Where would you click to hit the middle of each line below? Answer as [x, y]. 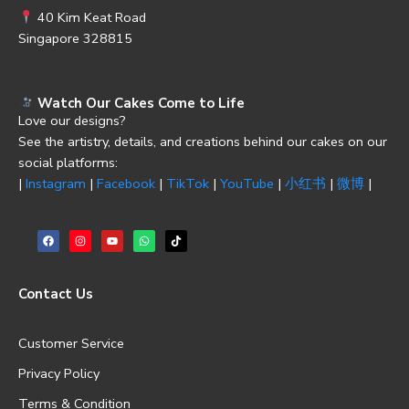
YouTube [247, 183]
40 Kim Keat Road [89, 18]
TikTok [188, 183]
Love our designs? [72, 120]
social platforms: [68, 162]
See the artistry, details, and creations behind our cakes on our [203, 141]
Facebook [126, 183]
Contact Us [56, 294]
